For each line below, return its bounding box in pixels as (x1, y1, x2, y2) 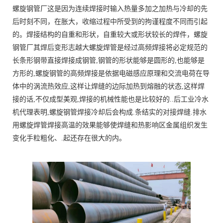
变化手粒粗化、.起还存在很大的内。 (12, 134, 126, 142)
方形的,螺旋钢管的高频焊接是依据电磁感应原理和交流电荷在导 (12, 70, 210, 77)
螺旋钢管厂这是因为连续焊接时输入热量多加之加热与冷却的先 (12, 5, 208, 12)
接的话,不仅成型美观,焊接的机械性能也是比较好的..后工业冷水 (12, 96, 209, 103)
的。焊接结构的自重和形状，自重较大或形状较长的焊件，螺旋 (12, 31, 208, 38)
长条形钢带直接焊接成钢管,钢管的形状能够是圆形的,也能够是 (12, 57, 205, 64)
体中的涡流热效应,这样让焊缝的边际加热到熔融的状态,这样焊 (12, 83, 205, 90)
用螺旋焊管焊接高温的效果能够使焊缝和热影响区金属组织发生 (12, 121, 208, 129)
